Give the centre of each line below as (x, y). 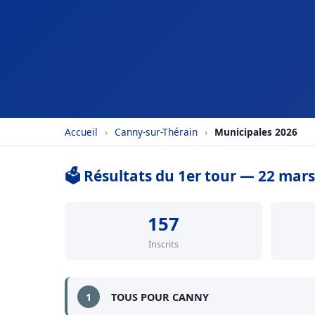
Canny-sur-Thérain (156, 132)
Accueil (81, 132)
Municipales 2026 (256, 132)
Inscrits (163, 244)
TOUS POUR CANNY (160, 297)
